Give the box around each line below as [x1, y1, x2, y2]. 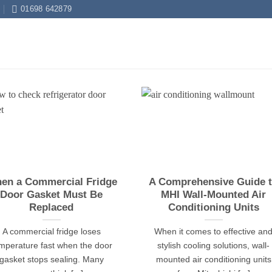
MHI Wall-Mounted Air [161, 189, 267, 201]
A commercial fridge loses [2, 226, 101, 237]
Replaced [29, 202, 74, 214]
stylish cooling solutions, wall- [157, 240, 270, 251]
